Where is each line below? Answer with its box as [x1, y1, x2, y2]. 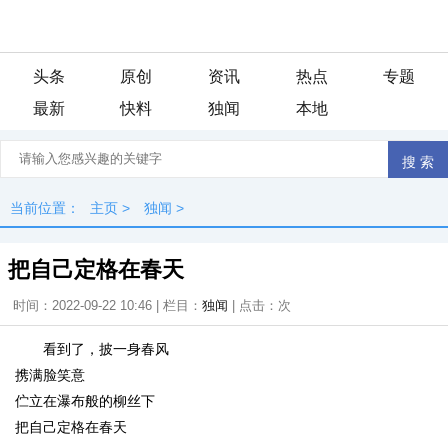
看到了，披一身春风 [43, 341, 169, 357]
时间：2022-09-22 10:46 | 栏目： [13, 298, 202, 313]
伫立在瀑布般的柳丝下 [15, 393, 155, 409]
